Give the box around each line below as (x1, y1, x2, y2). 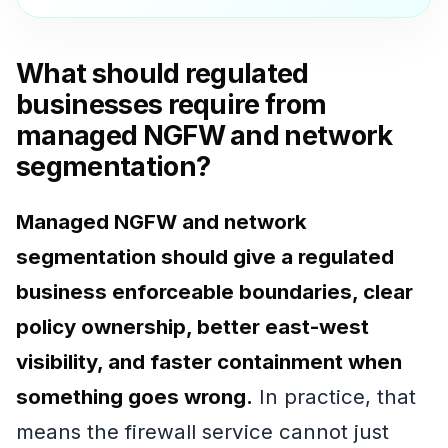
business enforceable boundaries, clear (16, 278, 413, 304)
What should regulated (16, 57, 309, 91)
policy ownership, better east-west (16, 313, 369, 339)
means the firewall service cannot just (16, 418, 389, 444)
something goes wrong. (16, 383, 253, 409)
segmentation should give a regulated (16, 243, 394, 269)
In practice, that (253, 383, 416, 409)
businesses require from (16, 88, 327, 122)
